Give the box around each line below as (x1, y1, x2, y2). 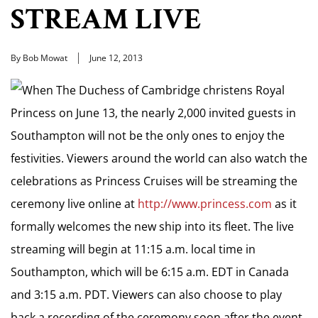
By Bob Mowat (11, 52, 67, 64)
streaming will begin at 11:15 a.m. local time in (11, 241, 256, 257)
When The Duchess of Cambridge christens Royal (22, 82, 285, 98)
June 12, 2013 (89, 52, 143, 64)
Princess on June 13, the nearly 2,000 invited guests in (11, 105, 296, 121)
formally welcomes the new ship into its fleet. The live (11, 219, 294, 234)
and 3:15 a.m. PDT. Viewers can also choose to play (11, 287, 282, 302)
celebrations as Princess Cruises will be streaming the (11, 173, 297, 189)
